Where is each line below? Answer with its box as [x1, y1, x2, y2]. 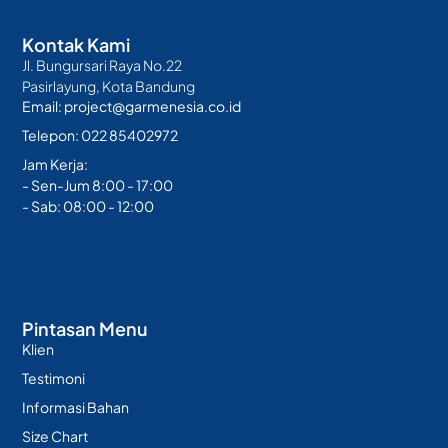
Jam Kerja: [22, 155, 89, 174]
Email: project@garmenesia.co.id [22, 97, 242, 116]
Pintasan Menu [22, 316, 149, 340]
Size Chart [22, 426, 89, 445]
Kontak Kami [22, 33, 131, 57]
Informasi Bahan [22, 397, 130, 416]
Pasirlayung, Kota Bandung [22, 77, 196, 96]
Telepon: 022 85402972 [22, 126, 179, 145]
